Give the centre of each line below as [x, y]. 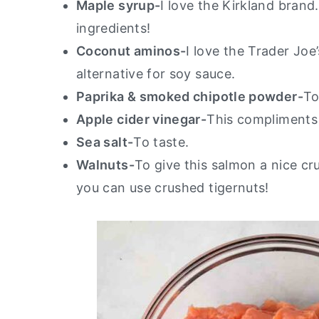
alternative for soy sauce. [158, 73]
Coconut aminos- [131, 51]
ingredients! [115, 28]
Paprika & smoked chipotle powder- [190, 96]
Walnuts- [105, 164]
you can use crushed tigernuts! [173, 187]
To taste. [163, 142]
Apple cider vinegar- [142, 119]
